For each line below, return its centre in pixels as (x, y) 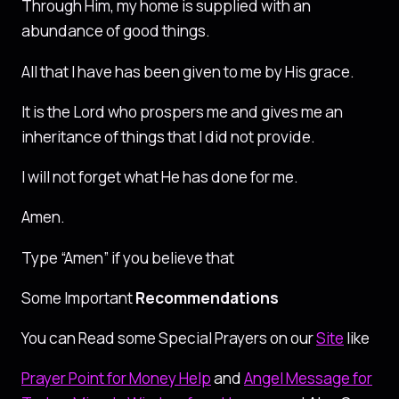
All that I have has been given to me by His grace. (188, 71)
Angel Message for (308, 379)
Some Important (78, 297)
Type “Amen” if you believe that (128, 257)
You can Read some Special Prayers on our (169, 338)
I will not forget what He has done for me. (160, 177)
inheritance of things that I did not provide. (168, 136)
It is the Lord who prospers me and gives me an (182, 111)
